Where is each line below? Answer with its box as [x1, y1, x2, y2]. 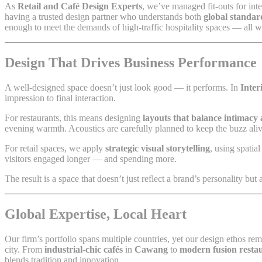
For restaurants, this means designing [5, 113, 143, 123]
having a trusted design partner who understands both [5, 12, 204, 22]
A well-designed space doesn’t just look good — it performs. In [5, 82, 240, 93]
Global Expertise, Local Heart [5, 206, 187, 222]
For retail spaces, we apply [5, 143, 105, 154]
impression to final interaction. [5, 93, 116, 104]
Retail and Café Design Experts [18, 1, 142, 12]
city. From [5, 244, 44, 255]
